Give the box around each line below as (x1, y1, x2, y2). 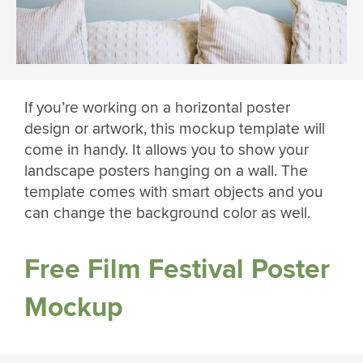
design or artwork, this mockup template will (24, 118, 325, 139)
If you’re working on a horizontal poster (24, 97, 290, 117)
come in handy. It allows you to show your (24, 139, 309, 160)
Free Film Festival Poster (24, 253, 330, 287)
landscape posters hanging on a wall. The (24, 160, 308, 181)
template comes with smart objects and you (24, 181, 323, 202)
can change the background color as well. (24, 203, 310, 223)
